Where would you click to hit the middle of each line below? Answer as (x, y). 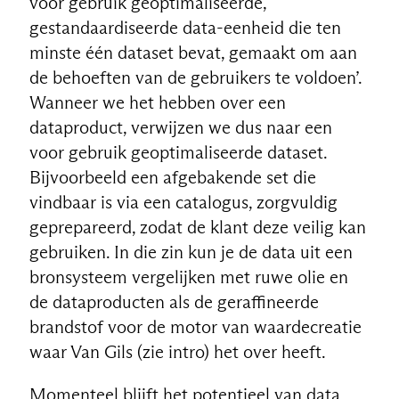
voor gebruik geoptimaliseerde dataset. (178, 152)
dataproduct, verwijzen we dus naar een (180, 127)
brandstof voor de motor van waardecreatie (195, 326)
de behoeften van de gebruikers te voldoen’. (195, 77)
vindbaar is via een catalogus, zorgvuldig (183, 202)
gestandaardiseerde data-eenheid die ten (185, 27)
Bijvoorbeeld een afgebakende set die (172, 177)
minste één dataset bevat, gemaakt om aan (193, 52)
